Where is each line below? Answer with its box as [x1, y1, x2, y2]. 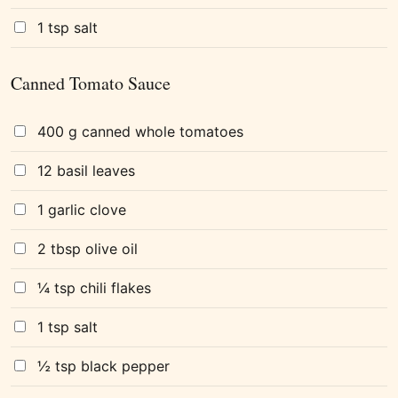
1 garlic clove [37, 201, 126, 219]
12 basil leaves [37, 162, 135, 180]
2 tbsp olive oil [37, 240, 138, 259]
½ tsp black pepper [37, 357, 170, 376]
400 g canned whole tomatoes [37, 123, 243, 141]
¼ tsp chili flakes [37, 279, 151, 298]
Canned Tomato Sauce [11, 71, 171, 96]
